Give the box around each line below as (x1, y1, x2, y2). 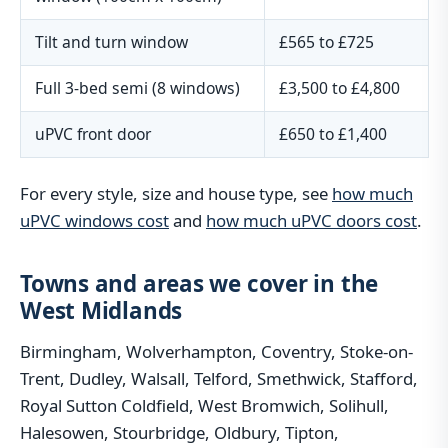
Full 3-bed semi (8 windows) (35, 77, 241, 100)
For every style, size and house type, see (20, 182, 332, 206)
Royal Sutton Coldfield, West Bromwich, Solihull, (20, 393, 389, 417)
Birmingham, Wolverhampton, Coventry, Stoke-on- (20, 339, 413, 363)
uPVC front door (35, 123, 152, 146)
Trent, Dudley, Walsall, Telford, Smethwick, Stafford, (20, 366, 418, 390)
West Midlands (20, 295, 183, 327)
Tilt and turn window (35, 31, 189, 54)
